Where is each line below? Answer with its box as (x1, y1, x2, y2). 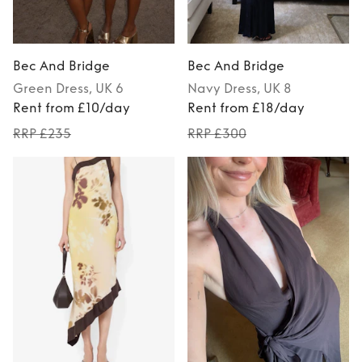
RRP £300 (187, 126, 246, 142)
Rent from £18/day (187, 100, 305, 116)
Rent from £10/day (13, 100, 130, 116)
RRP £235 (13, 126, 71, 142)
